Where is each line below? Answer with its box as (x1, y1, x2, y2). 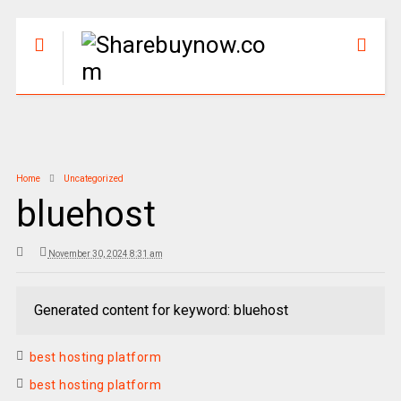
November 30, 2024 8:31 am (47, 249, 163, 259)
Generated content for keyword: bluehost (33, 302, 288, 319)
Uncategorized (63, 174, 124, 183)
